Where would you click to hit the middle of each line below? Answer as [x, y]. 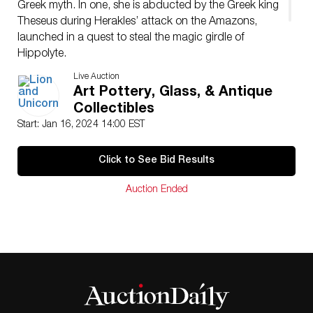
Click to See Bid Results [156, 161]
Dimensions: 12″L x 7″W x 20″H [94, 71]
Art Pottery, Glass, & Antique [173, 93]
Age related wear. [59, 103]
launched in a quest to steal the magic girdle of [131, 38]
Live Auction [96, 77]
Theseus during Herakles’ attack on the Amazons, [137, 22]
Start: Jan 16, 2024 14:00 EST [81, 125]
